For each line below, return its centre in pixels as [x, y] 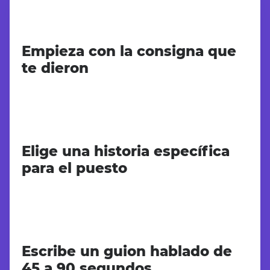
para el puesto [74, 168]
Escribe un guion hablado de [127, 251]
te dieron [55, 68]
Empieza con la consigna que [129, 51]
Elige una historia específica [126, 151]
